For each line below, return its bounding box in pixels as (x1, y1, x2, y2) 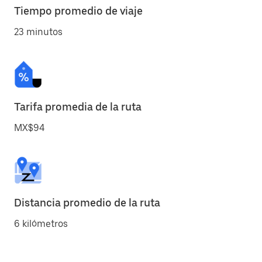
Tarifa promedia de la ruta (14, 101, 142, 113)
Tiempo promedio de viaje (14, 5, 143, 17)
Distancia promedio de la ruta (14, 196, 160, 209)
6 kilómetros (14, 218, 68, 229)
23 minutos (14, 26, 63, 37)
